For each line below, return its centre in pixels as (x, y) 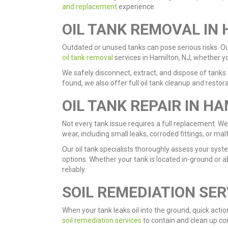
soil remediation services (102, 220)
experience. (136, 6)
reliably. (74, 169)
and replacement (90, 6)
